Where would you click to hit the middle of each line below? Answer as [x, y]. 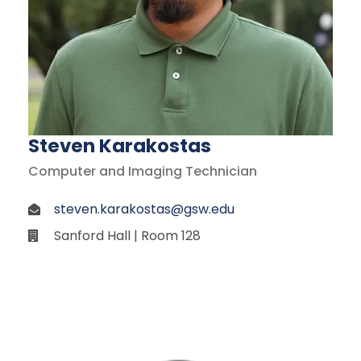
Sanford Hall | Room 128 [127, 235]
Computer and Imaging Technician [143, 171]
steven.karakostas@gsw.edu [144, 209]
